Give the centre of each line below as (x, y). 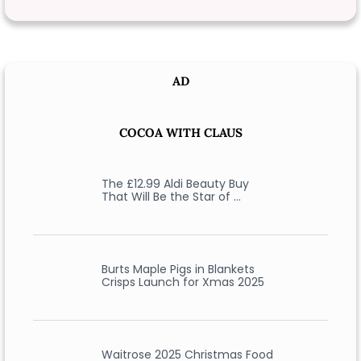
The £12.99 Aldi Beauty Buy (175, 184)
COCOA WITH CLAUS (180, 133)
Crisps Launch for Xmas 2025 (183, 282)
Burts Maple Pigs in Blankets (178, 270)
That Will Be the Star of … (171, 197)
